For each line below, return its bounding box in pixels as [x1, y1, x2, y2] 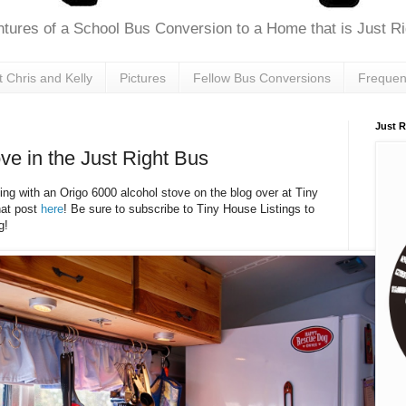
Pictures [120, 70, 166, 85]
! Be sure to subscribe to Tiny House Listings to [63, 201, 314, 216]
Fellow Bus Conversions [193, 70, 331, 85]
